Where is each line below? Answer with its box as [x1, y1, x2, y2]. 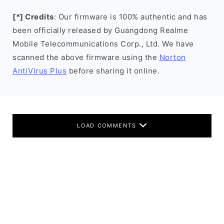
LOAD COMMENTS [77, 122, 139, 129]
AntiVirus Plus [12, 66, 66, 75]
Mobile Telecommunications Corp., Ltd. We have [12, 39, 194, 48]
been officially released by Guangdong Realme [12, 25, 188, 35]
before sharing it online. [66, 66, 159, 75]
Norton [159, 52, 186, 62]
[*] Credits [12, 12, 54, 21]
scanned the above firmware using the [12, 52, 159, 62]
